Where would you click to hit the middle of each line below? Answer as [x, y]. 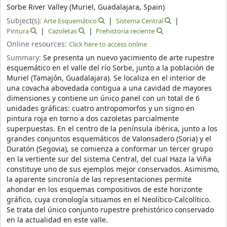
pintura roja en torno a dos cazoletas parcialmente [93, 119]
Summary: [25, 58]
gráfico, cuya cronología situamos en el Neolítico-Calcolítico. [109, 200]
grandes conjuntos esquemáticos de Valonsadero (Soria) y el [109, 139]
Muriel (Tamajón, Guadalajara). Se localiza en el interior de [106, 79]
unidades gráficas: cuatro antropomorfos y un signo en [101, 109]
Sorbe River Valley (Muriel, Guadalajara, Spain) [86, 7]
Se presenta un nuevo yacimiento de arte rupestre [129, 58]
